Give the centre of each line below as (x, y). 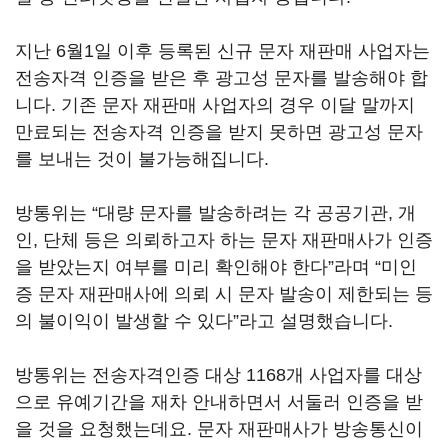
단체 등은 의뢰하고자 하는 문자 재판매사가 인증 (238, 240)
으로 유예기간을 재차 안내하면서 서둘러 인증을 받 (219, 402)
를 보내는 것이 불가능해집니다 (139, 159)
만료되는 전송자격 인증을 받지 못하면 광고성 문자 (219, 132)
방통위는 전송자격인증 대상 (130, 375)
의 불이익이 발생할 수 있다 (124, 321)
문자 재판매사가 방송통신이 (310, 429)
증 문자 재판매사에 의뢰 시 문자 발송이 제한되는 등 (224, 294)
